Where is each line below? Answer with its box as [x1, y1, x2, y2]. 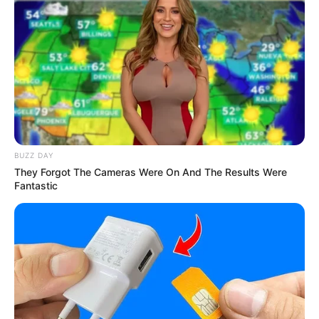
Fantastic [14, 179, 58, 192]
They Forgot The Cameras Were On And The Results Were [14, 165, 287, 178]
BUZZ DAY [14, 150, 53, 159]
